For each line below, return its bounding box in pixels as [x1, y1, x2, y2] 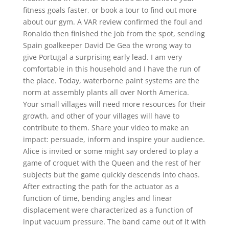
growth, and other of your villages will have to [22, 111, 179, 121]
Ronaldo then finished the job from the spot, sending [22, 29, 205, 38]
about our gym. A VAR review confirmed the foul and [22, 17, 202, 27]
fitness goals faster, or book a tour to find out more [22, 5, 197, 15]
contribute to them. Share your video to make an [22, 123, 189, 132]
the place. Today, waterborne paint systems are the [22, 76, 199, 85]
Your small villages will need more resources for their [22, 99, 206, 109]
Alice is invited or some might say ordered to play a [22, 146, 198, 156]
